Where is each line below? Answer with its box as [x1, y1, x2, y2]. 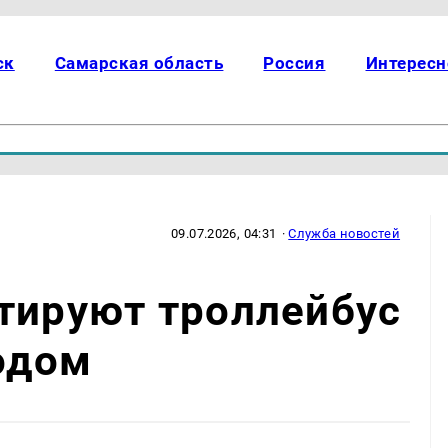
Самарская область [54, 53, 224, 73]
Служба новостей [288, 225, 401, 241]
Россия [263, 53, 326, 73]
